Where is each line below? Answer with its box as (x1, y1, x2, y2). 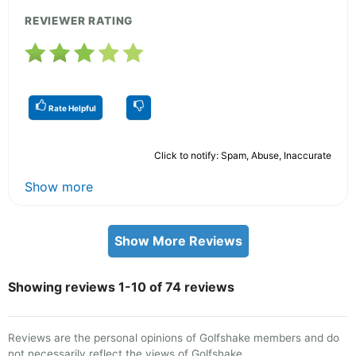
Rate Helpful (47, 103, 96, 113)
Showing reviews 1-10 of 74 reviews (8, 278, 234, 295)
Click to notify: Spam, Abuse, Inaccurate (154, 149, 331, 161)
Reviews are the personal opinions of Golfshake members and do (8, 331, 339, 344)
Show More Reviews (114, 232, 242, 249)
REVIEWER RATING (25, 14, 133, 27)
